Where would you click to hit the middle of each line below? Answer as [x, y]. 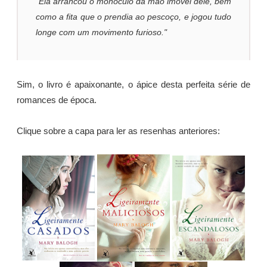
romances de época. [57, 100]
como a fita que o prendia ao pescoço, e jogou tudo [133, 16]
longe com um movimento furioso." [101, 32]
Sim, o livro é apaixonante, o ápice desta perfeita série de [133, 85]
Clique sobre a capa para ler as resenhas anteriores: [118, 131]
